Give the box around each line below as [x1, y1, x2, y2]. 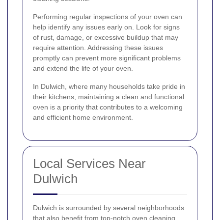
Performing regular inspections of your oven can [33, 13, 182, 21]
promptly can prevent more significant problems [33, 54, 181, 62]
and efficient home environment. [33, 113, 133, 122]
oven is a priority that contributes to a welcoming [33, 103, 183, 111]
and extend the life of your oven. [33, 64, 133, 73]
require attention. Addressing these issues [33, 44, 163, 52]
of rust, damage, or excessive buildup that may [33, 33, 178, 42]
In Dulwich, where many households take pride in [33, 82, 185, 91]
